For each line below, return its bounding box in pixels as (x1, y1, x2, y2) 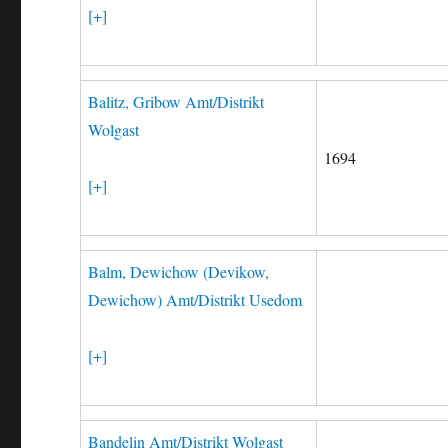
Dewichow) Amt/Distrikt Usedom (88, 289, 303, 310)
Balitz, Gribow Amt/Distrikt (88, 91, 265, 112)
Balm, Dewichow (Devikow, (88, 261, 270, 282)
